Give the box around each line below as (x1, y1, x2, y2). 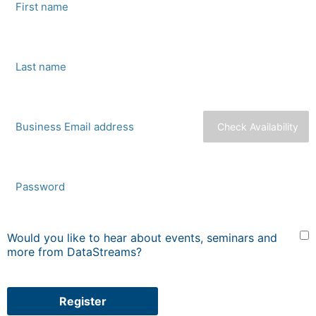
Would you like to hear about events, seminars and (7, 231, 277, 245)
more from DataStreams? (7, 245, 142, 259)
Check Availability (217, 120, 298, 133)
